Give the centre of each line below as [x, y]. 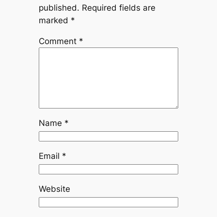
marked [54, 21]
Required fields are [118, 8]
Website [54, 189]
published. [59, 8]
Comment [59, 41]
